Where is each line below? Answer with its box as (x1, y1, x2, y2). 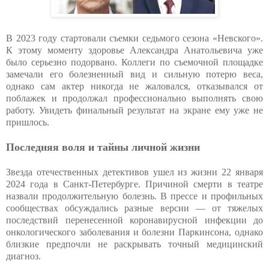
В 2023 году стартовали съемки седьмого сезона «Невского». (6, 32, 263, 43)
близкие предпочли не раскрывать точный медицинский (6, 238, 263, 249)
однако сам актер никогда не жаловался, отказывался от (6, 80, 263, 91)
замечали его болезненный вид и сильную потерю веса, (6, 68, 263, 79)
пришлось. (6, 116, 49, 127)
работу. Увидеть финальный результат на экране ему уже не (6, 104, 263, 115)
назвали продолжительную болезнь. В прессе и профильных (6, 190, 263, 201)
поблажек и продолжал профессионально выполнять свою (6, 92, 263, 103)
